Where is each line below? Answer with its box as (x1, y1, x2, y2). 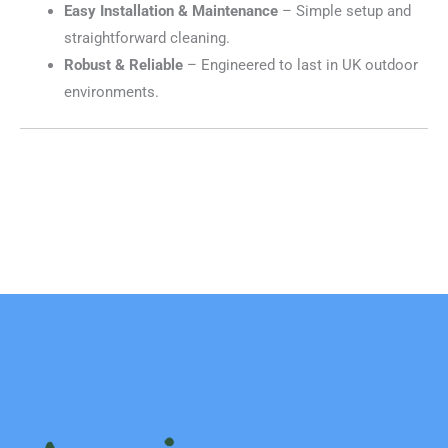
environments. (63, 82, 159, 101)
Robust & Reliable (63, 55, 183, 74)
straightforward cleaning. (63, 28, 230, 47)
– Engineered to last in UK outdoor (182, 55, 418, 74)
